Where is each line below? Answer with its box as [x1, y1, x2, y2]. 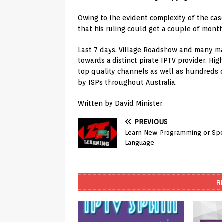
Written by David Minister [78, 99, 162, 108]
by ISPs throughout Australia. [78, 78, 177, 87]
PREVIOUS [134, 118, 167, 126]
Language [125, 139, 154, 147]
